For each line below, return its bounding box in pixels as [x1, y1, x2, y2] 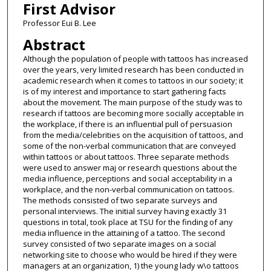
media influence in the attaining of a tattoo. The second [22, 227, 225, 239]
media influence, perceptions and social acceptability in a [22, 173, 232, 184]
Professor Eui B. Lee [22, 18, 96, 29]
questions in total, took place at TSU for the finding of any [22, 217, 233, 228]
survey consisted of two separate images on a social [22, 238, 216, 250]
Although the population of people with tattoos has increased [22, 53, 248, 65]
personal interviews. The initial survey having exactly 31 [22, 206, 227, 217]
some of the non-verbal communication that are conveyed [22, 140, 236, 152]
